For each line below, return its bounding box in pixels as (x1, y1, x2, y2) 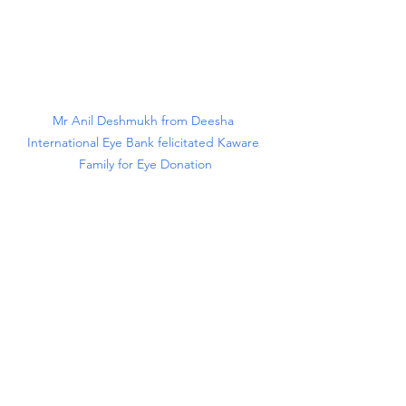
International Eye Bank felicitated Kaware (27, 134, 263, 150)
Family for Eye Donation (78, 156, 212, 172)
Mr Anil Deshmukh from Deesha (53, 112, 237, 129)
